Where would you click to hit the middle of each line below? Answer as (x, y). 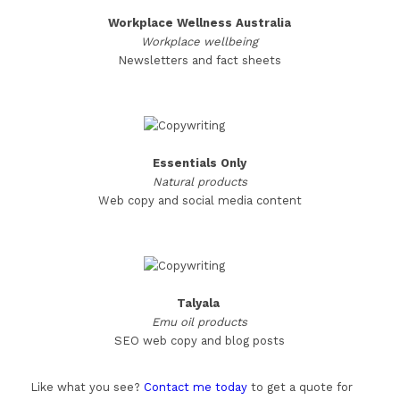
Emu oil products (200, 321)
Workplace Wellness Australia (200, 22)
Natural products (200, 181)
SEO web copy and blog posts (200, 340)
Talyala (200, 303)
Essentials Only (200, 162)
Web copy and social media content (200, 200)
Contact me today (195, 387)
